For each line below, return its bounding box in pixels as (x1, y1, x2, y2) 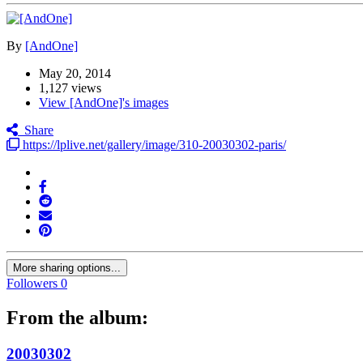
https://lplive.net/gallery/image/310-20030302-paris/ (19, 138, 286, 152)
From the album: (6, 307, 148, 329)
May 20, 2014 (39, 66, 111, 81)
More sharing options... (13, 262, 121, 275)
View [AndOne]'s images (39, 96, 169, 110)
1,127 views (39, 81, 101, 96)
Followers (6, 276, 58, 291)
